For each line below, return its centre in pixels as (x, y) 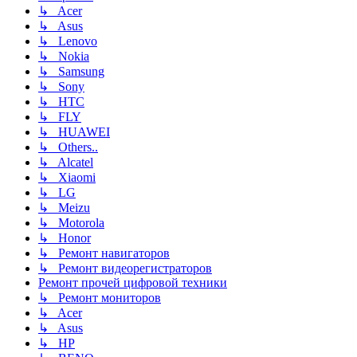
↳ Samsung (71, 71)
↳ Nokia (64, 56)
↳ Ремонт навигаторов (104, 253)
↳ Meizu (64, 207)
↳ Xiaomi (67, 177)
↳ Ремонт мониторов (100, 297)
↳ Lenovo (68, 41)
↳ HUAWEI (74, 131)
